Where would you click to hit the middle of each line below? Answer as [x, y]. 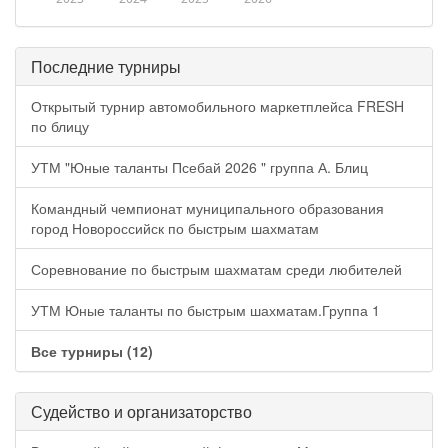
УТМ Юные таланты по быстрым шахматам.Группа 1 [205, 310]
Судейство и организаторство [141, 411]
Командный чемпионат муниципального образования [207, 208]
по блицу [60, 126]
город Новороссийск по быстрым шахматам [175, 228]
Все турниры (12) [92, 351]
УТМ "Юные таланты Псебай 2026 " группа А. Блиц [199, 167]
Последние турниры [106, 66]
